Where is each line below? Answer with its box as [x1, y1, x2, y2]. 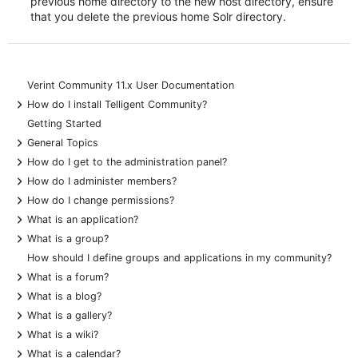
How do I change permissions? [27, 194, 174, 207]
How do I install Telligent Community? [27, 98, 207, 111]
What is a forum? [27, 271, 109, 284]
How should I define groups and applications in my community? [27, 252, 332, 265]
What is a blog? [27, 290, 101, 303]
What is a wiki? [27, 328, 98, 341]
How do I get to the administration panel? [27, 156, 227, 169]
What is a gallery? [27, 309, 112, 322]
